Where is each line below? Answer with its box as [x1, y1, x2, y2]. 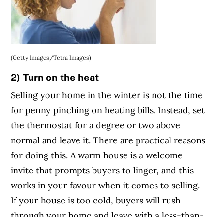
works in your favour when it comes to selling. [11, 179, 200, 191]
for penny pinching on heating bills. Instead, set [11, 104, 205, 116]
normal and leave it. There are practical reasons [11, 134, 206, 146]
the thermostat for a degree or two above [11, 119, 181, 131]
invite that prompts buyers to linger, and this [11, 164, 194, 176]
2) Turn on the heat [11, 71, 99, 83]
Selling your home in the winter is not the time [11, 89, 203, 101]
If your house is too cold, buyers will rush [11, 194, 181, 206]
